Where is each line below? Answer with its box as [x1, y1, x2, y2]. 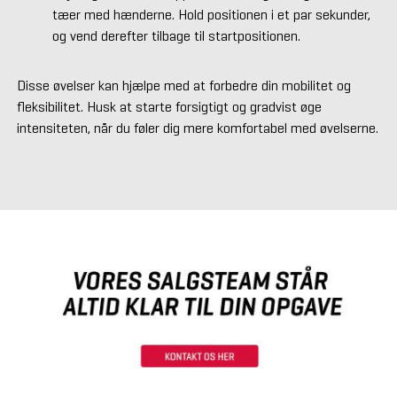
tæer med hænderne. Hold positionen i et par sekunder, [51, 5, 370, 23]
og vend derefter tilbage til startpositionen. [51, 27, 300, 44]
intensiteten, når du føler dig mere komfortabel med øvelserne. [16, 119, 378, 136]
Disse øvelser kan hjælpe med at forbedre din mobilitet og [16, 76, 351, 94]
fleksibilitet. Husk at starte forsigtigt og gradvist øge [16, 97, 322, 115]
